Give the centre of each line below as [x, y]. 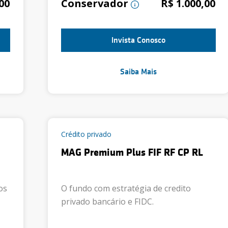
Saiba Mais [138, 72]
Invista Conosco [138, 40]
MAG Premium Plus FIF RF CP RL [132, 152]
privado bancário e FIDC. [107, 202]
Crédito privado [86, 134]
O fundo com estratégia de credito [126, 188]
